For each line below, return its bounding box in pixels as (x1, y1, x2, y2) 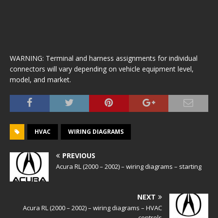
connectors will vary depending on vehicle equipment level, (10, 64, 194, 73)
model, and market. (10, 75, 71, 84)
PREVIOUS (62, 151, 95, 160)
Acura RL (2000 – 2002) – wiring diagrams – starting (56, 162, 201, 171)
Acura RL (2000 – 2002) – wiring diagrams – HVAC (23, 203, 162, 212)
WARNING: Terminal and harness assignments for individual (10, 54, 198, 63)
